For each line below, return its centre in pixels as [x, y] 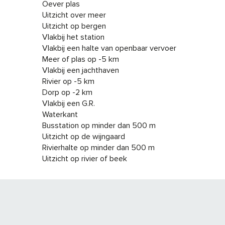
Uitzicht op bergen [74, 26]
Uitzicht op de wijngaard [84, 136]
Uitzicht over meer [74, 15]
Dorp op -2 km [67, 92]
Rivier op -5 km [68, 81]
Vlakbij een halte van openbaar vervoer [109, 48]
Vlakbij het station [73, 37]
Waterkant [60, 114]
